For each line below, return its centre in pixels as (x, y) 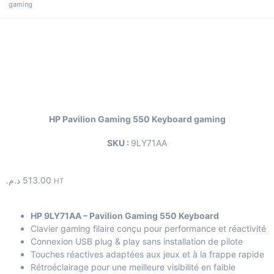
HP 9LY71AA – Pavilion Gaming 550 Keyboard (125, 215)
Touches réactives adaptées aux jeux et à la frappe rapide (147, 254)
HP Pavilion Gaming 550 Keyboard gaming (137, 119)
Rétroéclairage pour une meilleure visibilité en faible (133, 267)
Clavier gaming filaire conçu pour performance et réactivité (148, 228)
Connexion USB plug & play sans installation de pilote (137, 241)
